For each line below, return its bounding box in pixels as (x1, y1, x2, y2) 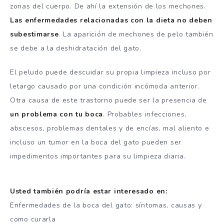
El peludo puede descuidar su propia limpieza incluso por (10, 67, 211, 77)
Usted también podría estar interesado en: (10, 186, 167, 196)
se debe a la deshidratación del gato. (10, 43, 141, 53)
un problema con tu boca (10, 109, 103, 119)
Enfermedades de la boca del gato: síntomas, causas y (10, 200, 202, 210)
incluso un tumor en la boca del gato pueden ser (10, 137, 181, 147)
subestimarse (10, 29, 59, 39)
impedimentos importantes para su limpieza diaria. (10, 151, 186, 161)
